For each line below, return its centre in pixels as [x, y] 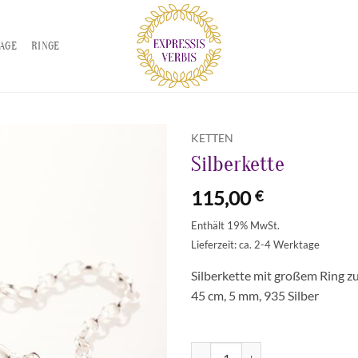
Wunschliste [124, 193]
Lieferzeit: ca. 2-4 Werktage [255, 245]
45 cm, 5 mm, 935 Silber [255, 296]
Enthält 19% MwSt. [235, 226]
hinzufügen [124, 207]
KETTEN [212, 138]
